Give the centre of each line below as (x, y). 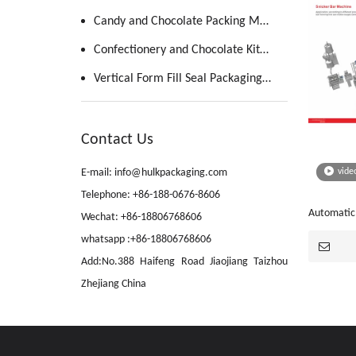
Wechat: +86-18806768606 (141, 217)
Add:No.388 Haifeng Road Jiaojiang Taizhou (184, 262)
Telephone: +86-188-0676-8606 (151, 195)
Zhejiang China (114, 284)
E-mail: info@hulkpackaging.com (154, 173)
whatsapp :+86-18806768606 (146, 240)
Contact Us (117, 140)
